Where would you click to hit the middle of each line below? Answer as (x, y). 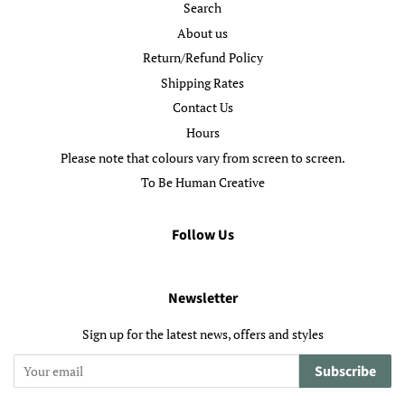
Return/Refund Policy (202, 58)
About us (202, 33)
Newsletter (202, 298)
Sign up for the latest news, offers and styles (202, 334)
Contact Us (202, 108)
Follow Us (202, 235)
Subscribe (345, 371)
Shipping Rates (202, 82)
